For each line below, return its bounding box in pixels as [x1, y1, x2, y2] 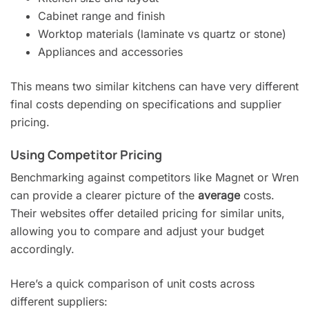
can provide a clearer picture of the [10, 188, 198, 202]
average [198, 188, 240, 202]
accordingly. [10, 241, 74, 256]
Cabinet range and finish [38, 8, 165, 23]
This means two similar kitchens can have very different [10, 79, 299, 93]
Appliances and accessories [38, 44, 183, 59]
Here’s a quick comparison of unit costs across [10, 276, 255, 290]
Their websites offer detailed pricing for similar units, [10, 206, 285, 220]
